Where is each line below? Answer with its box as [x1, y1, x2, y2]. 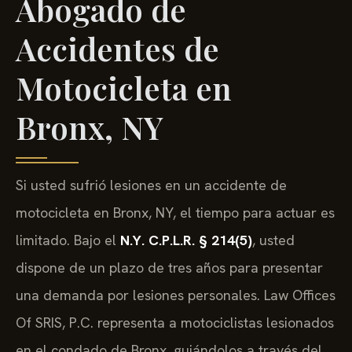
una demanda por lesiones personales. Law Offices [16, 286, 335, 305]
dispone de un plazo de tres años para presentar [16, 258, 323, 277]
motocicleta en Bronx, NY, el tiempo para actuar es [16, 203, 335, 222]
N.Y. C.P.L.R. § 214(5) [120, 231, 252, 250]
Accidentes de [16, 27, 219, 70]
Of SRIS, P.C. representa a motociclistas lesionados [16, 313, 334, 332]
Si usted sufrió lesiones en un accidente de [16, 176, 287, 195]
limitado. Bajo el [16, 231, 120, 250]
